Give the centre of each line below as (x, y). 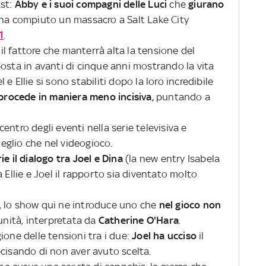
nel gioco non (190, 205)
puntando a (183, 96)
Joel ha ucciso (164, 235)
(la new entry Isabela (171, 158)
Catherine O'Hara (137, 220)
